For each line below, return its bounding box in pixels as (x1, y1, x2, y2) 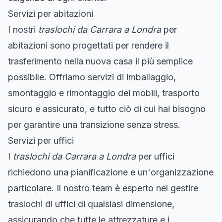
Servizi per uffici (8, 135, 74, 146)
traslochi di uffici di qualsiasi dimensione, (8, 198, 174, 209)
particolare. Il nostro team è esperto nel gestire (8, 182, 198, 193)
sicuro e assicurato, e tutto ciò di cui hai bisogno (8, 103, 206, 114)
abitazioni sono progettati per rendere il (8, 40, 169, 51)
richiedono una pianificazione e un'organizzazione (8, 166, 214, 177)
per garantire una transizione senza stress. (8, 119, 180, 130)
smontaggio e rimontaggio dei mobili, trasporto (8, 87, 200, 98)
